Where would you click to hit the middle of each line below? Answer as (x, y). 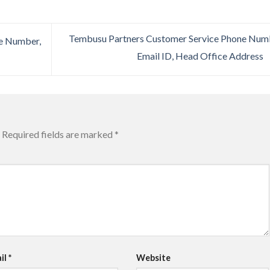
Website (153, 257)
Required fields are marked (58, 134)
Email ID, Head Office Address (201, 55)
